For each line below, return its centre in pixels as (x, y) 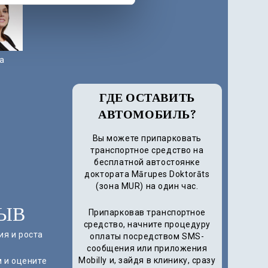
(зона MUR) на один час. (147, 186)
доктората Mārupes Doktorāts (147, 174)
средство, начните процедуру (147, 225)
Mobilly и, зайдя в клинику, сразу (147, 261)
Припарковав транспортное (147, 213)
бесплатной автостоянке (147, 162)
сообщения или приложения (147, 249)
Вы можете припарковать (147, 138)
